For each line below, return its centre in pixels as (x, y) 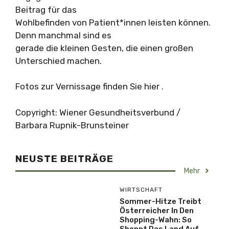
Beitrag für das (46, 9)
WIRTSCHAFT (141, 189)
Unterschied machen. (59, 61)
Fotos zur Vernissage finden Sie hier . (89, 86)
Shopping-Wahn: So (156, 220)
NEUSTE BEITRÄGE (64, 158)
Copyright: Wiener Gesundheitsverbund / (98, 112)
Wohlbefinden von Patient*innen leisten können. (113, 22)
